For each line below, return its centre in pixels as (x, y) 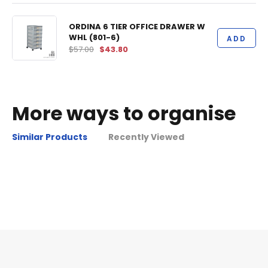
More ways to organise (124, 113)
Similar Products (50, 137)
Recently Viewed (146, 137)
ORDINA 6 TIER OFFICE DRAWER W (137, 26)
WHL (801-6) (94, 37)
